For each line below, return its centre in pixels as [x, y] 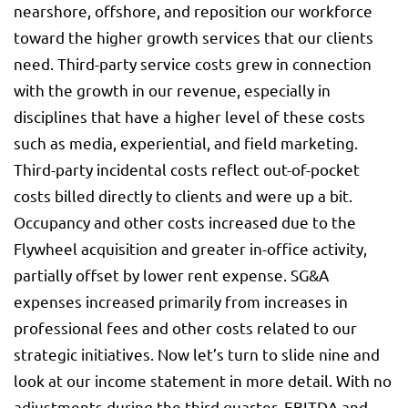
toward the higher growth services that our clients [194, 37]
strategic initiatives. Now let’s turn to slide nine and [197, 354]
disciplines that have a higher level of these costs [189, 117]
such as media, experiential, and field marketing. [186, 143]
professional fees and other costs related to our [185, 328]
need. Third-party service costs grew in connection [193, 64]
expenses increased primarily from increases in [181, 301]
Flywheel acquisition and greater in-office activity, [190, 249]
